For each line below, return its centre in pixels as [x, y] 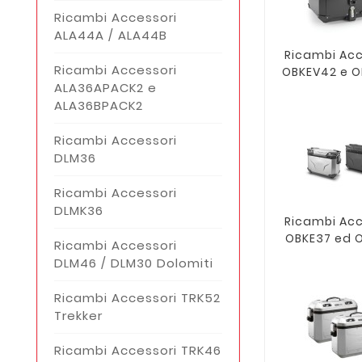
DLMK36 [79, 210]
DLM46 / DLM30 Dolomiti [134, 263]
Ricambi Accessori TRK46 [138, 350]
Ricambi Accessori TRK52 [137, 297]
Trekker [78, 315]
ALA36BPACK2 [99, 105]
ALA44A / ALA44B [111, 35]
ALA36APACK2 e [105, 87]
